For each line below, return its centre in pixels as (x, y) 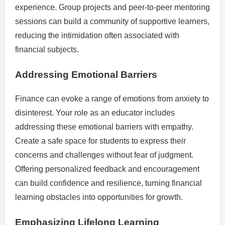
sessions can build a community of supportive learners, (112, 22)
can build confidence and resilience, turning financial (108, 183)
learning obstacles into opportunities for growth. (99, 197)
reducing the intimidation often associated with (97, 36)
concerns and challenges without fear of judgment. (104, 155)
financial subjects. (47, 50)
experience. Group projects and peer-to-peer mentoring (113, 8)
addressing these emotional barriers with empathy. (104, 127)
